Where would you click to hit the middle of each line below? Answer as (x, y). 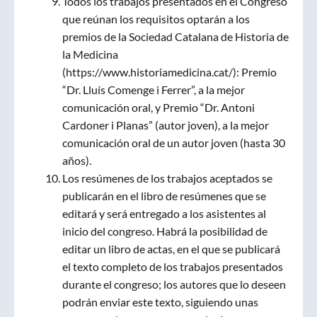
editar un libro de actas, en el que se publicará (171, 249)
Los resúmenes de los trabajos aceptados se (167, 178)
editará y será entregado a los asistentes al (164, 213)
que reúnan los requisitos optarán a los (156, 19)
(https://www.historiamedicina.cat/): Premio (169, 72)
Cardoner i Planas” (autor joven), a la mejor (166, 125)
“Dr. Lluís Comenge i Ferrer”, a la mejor (154, 90)
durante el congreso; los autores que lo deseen (174, 284)
